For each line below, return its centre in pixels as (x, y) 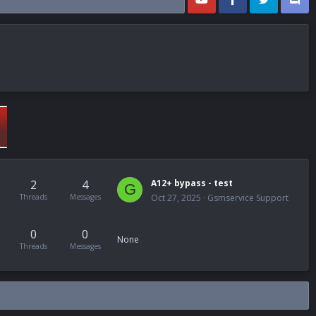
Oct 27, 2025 (176, 198)
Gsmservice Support (248, 198)
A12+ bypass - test (192, 183)
